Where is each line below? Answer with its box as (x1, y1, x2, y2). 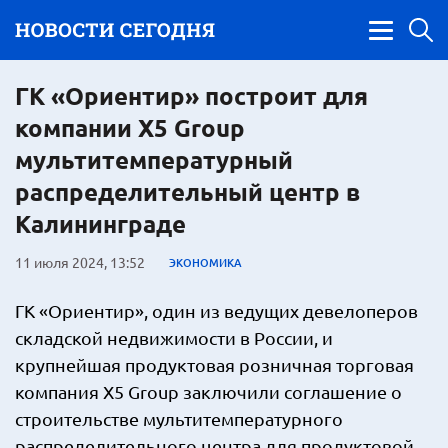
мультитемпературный (15, 144, 293, 175)
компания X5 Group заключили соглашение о (15, 381, 402, 402)
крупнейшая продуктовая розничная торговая (15, 354, 414, 375)
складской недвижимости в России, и (15, 327, 333, 348)
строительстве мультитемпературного (15, 408, 343, 429)
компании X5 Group (15, 112, 245, 143)
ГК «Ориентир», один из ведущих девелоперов (15, 300, 418, 321)
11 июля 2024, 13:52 (15, 253, 145, 271)
